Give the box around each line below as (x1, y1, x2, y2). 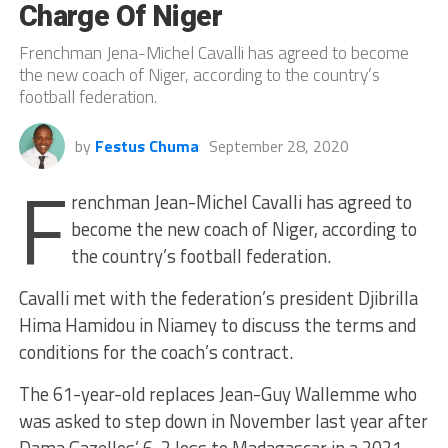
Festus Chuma (94, 133, 199, 158)
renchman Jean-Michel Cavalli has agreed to (71, 187, 413, 216)
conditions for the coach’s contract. (18, 337, 293, 366)
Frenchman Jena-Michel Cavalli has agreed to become (18, 38, 409, 66)
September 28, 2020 (208, 133, 349, 158)
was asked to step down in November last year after (18, 406, 428, 435)
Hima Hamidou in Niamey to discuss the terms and (18, 310, 416, 339)
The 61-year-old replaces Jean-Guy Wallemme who (18, 379, 417, 408)
